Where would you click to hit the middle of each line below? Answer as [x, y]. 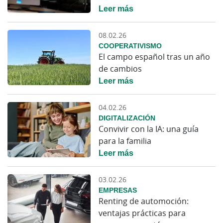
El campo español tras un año [155, 56]
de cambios [120, 68]
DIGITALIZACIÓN [127, 117]
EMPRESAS [118, 190]
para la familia [125, 141]
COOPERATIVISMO [130, 45]
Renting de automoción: [144, 201]
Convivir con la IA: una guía [149, 129]
